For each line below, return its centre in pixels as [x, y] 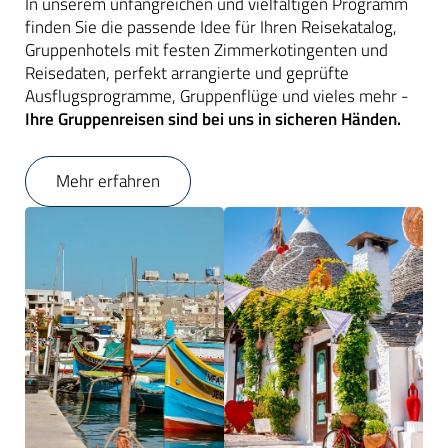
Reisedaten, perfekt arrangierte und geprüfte [187, 72]
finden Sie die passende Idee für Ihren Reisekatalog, [211, 26]
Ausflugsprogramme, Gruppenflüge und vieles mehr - [217, 95]
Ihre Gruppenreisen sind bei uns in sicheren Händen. [215, 118]
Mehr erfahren [108, 180]
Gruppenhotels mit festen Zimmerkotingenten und [206, 49]
